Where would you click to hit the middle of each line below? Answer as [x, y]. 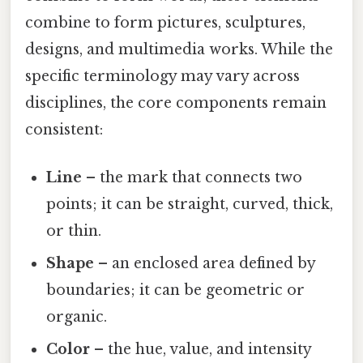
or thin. [74, 231]
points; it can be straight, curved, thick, [190, 205]
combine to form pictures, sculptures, [165, 22]
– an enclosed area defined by [205, 264]
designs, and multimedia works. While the [179, 49]
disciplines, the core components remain [176, 102]
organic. [77, 317]
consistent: [64, 129]
